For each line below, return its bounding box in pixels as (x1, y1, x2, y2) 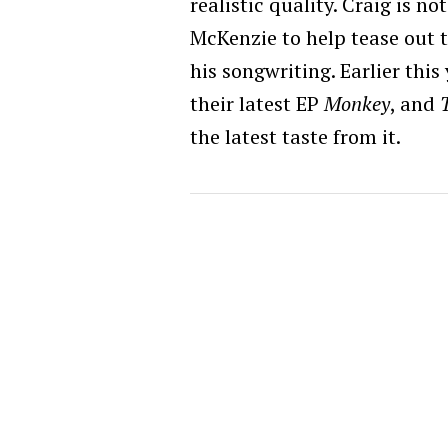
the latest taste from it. (190, 122, 401, 150)
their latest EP (190, 89, 324, 117)
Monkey (324, 89, 390, 117)
